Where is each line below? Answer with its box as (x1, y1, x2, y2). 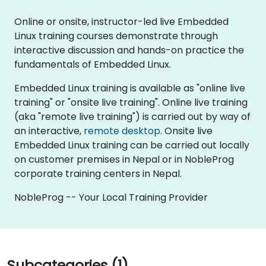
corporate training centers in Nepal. (14, 166, 182, 180)
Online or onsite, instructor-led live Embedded (14, 14, 229, 28)
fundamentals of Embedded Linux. (14, 57, 171, 71)
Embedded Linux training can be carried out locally (14, 138, 249, 152)
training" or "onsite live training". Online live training (14, 95, 248, 109)
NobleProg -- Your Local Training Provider (14, 190, 208, 204)
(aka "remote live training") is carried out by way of (14, 109, 251, 123)
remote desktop (84, 123, 160, 138)
